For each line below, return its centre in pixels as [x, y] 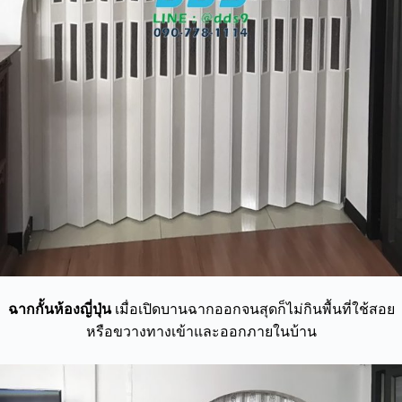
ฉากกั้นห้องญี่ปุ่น [59, 310]
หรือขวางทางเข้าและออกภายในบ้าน [201, 332]
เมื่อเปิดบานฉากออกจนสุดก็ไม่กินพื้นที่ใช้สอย [253, 310]
